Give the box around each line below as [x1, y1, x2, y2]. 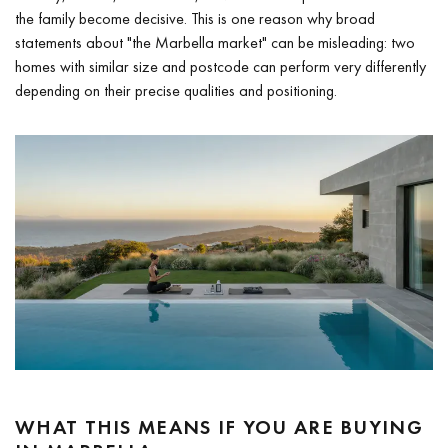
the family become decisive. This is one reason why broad [15, 7, 375, 29]
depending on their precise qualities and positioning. [15, 79, 337, 101]
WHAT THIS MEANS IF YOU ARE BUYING [15, 413, 423, 440]
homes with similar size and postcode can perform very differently [15, 55, 426, 77]
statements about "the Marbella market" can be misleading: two [15, 31, 415, 53]
